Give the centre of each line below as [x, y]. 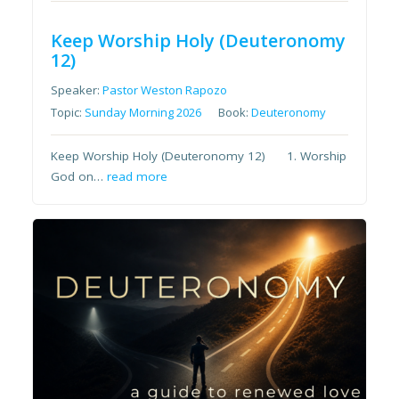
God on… [79, 177]
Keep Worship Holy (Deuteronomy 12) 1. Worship [199, 156]
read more [138, 177]
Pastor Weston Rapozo [165, 90]
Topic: [68, 113]
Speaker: [77, 90]
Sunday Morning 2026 [143, 113]
